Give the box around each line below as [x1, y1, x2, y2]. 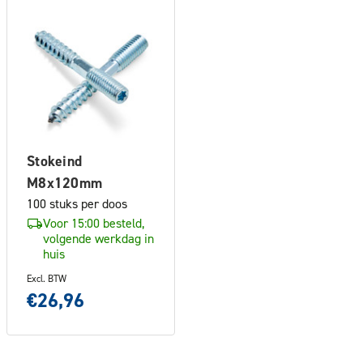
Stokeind [27, 151, 82, 170]
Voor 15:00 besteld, [43, 214, 144, 231]
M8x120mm [27, 173, 102, 192]
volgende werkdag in [43, 229, 154, 246]
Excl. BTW [27, 271, 66, 284]
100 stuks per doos [27, 194, 127, 211]
